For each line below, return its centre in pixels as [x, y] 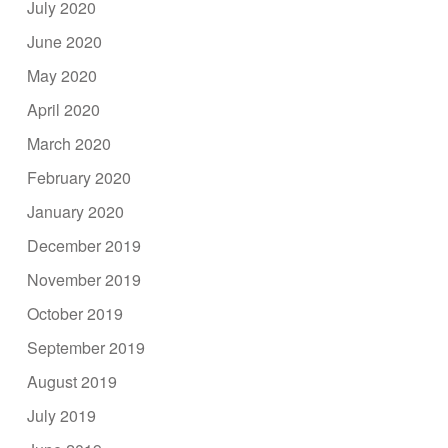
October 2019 [75, 313]
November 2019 [84, 279]
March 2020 [69, 143]
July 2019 [62, 415]
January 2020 [76, 211]
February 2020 [79, 177]
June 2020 [65, 41]
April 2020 [64, 109]
